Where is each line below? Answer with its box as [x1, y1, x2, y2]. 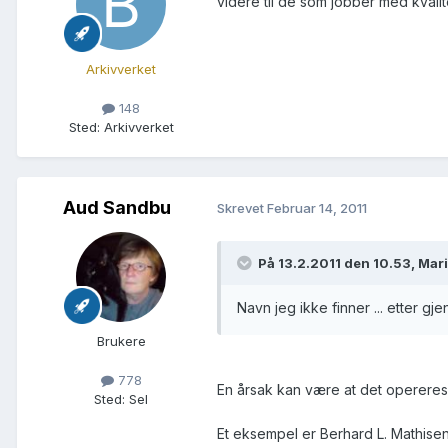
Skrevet [217, 200, 267, 217]
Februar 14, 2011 [267, 200, 367, 217]
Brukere [96, 332, 146, 349]
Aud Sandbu [63, 196, 171, 218]
